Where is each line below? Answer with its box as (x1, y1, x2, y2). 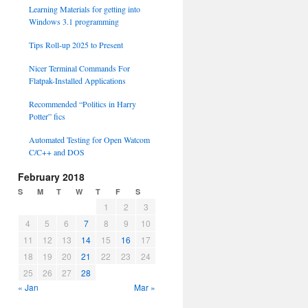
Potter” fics (28, 111, 65, 122)
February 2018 (18, 170, 85, 184)
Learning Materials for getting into (28, 3, 140, 15)
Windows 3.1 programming (28, 16, 119, 27)
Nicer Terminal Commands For (28, 63, 130, 74)
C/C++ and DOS (28, 146, 85, 158)
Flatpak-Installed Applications (28, 75, 126, 87)
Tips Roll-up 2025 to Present (28, 39, 123, 51)
